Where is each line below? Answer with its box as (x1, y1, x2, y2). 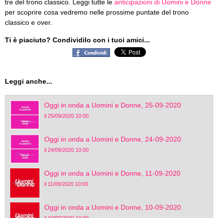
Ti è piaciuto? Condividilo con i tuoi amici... (5, 36, 150, 44)
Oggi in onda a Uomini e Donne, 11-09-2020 (44, 169, 181, 177)
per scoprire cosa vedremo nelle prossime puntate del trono (5, 8, 189, 16)
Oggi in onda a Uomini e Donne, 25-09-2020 (44, 101, 181, 109)
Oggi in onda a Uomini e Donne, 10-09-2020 (44, 203, 181, 211)
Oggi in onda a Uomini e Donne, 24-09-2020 (44, 135, 181, 143)
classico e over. (5, 18, 52, 26)
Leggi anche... (5, 77, 52, 85)
